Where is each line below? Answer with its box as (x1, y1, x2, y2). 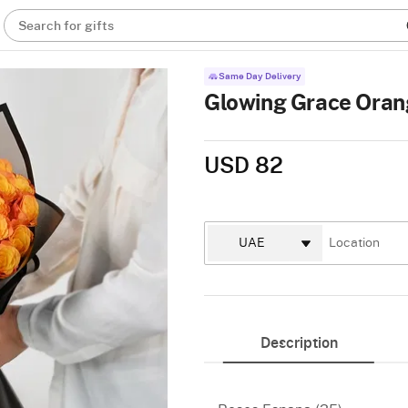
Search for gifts (18, 20, 115, 33)
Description (260, 336, 338, 351)
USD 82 (204, 156, 283, 178)
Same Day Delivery (219, 72, 301, 81)
